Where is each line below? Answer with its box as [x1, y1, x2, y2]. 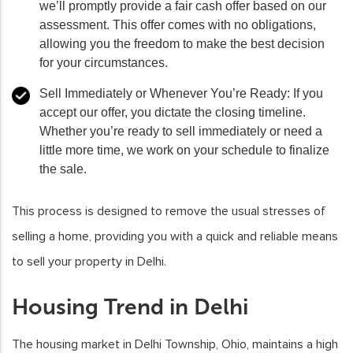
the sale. [39, 162, 87, 176]
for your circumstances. [39, 56, 168, 70]
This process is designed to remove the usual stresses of [12, 203, 325, 220]
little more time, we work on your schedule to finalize [39, 143, 329, 158]
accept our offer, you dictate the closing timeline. [39, 106, 306, 120]
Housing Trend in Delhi [12, 294, 248, 321]
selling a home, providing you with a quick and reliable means [12, 229, 338, 245]
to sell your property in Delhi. [12, 254, 166, 270]
